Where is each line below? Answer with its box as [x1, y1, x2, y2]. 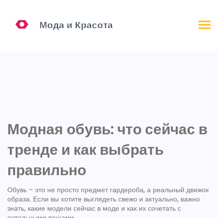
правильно [7, 160, 86, 181]
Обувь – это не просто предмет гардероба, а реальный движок [7, 185, 209, 195]
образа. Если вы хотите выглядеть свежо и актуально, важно [7, 194, 200, 204]
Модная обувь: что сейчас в [7, 119, 207, 140]
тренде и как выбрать [7, 140, 163, 160]
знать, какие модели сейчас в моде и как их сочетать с [7, 203, 181, 213]
